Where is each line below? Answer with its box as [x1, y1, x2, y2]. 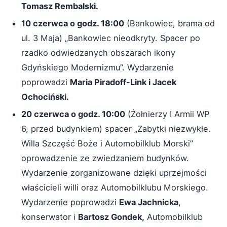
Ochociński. [21, 92, 69, 102]
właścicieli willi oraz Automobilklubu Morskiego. [21, 182, 208, 193]
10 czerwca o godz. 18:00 [21, 18, 124, 28]
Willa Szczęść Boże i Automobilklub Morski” [21, 138, 193, 148]
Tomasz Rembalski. [21, 1, 98, 11]
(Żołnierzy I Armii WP [125, 109, 209, 119]
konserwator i [21, 212, 78, 222]
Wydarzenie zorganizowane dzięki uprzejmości [21, 168, 207, 178]
